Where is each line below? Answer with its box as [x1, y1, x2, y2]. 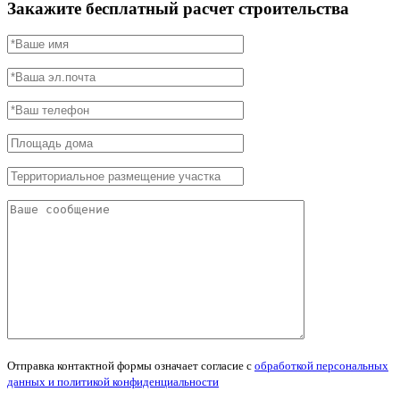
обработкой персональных [254, 359, 388, 373]
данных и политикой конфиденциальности [7, 375, 219, 389]
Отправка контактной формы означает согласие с [7, 359, 254, 373]
